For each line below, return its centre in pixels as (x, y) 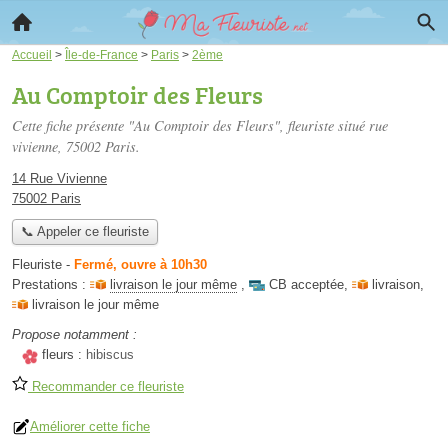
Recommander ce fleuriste (106, 387)
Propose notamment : (74, 335)
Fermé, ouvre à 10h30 (140, 265)
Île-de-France (101, 54)
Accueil (32, 54)
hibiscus (110, 355)
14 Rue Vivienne (59, 178)
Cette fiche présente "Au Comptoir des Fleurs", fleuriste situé (190, 125)
